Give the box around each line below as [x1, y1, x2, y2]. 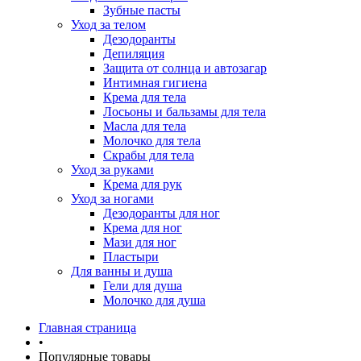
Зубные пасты [103, 3, 180, 17]
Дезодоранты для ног [103, 206, 220, 220]
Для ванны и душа [71, 264, 172, 278]
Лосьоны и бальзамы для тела [103, 105, 266, 118]
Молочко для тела [103, 134, 201, 147]
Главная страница [39, 321, 136, 334]
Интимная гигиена [103, 76, 207, 89]
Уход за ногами [71, 192, 154, 205]
